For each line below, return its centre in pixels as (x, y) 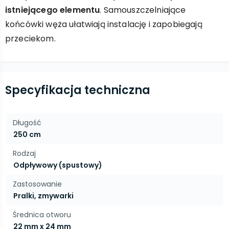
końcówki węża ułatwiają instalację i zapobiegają (104, 24)
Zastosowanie (37, 184)
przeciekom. (30, 39)
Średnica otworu (42, 215)
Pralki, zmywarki (43, 196)
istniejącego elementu (53, 10)
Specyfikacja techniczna (78, 90)
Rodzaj (24, 153)
